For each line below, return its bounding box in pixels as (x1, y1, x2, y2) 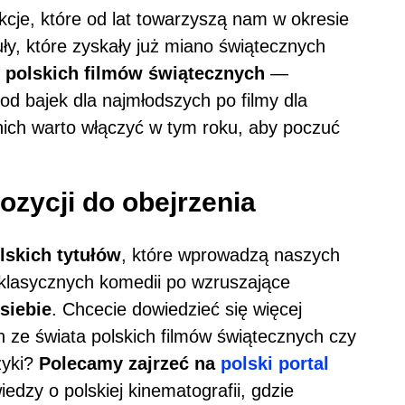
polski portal (221, 353, 329, 373)
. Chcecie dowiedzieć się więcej (52, 298, 302, 319)
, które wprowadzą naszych (121, 244, 340, 265)
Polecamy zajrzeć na (39, 353, 221, 373)
